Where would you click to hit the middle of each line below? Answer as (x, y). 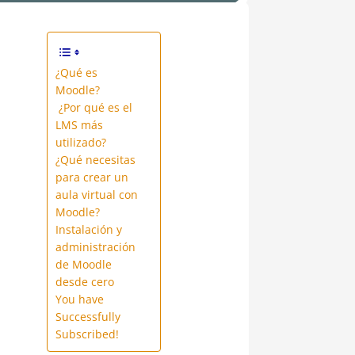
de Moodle (83, 264)
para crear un (92, 177)
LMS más (79, 124)
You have (79, 299)
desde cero (84, 281)
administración (95, 246)
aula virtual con (96, 194)
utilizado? (80, 142)
